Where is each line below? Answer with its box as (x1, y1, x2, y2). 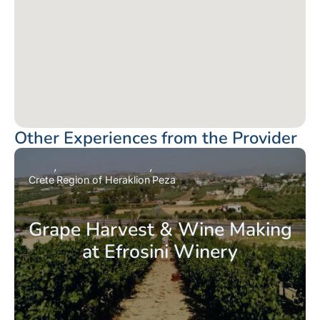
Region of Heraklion (56, 174, 150, 186)
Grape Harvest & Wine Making (28, 216, 292, 243)
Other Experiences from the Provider (14, 126, 297, 150)
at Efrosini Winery (82, 239, 238, 265)
